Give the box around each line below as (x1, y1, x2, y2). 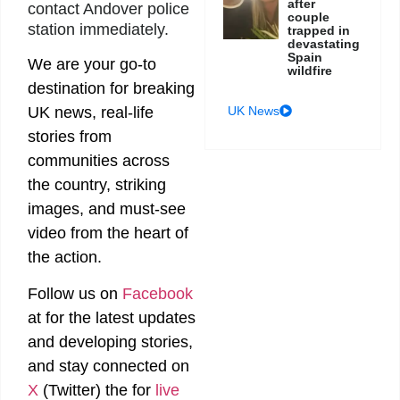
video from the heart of (28, 223, 188, 242)
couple (287, 9, 330, 24)
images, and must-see (28, 199, 186, 218)
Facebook (122, 285, 193, 304)
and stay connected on (28, 357, 189, 376)
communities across (28, 151, 170, 170)
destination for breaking (28, 79, 195, 97)
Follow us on (28, 285, 122, 304)
